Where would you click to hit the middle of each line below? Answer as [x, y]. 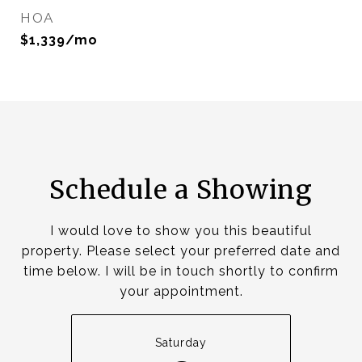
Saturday [181, 343]
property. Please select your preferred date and [181, 251]
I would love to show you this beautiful [181, 231]
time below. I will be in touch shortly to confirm [181, 271]
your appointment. [181, 291]
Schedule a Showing [181, 190]
